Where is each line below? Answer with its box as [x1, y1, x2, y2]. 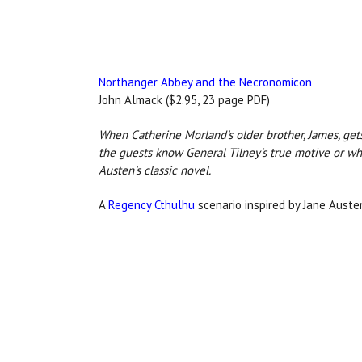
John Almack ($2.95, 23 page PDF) [99, 92, 270, 108]
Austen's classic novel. [99, 162, 211, 179]
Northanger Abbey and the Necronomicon [99, 74, 312, 90]
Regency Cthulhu [108, 197, 195, 213]
